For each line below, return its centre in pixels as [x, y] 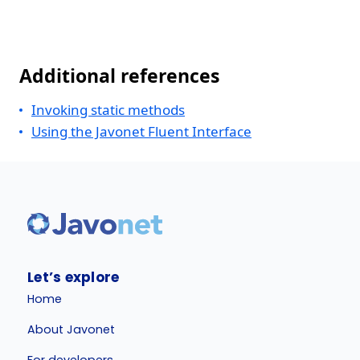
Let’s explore [74, 277]
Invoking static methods [108, 110]
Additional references [119, 76]
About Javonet [72, 329]
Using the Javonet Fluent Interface [141, 131]
